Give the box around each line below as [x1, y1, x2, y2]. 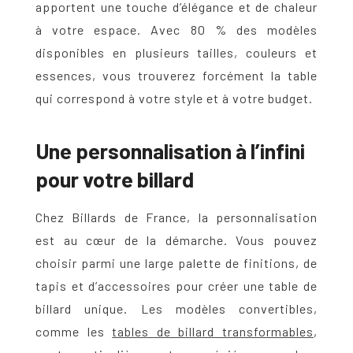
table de [269, 278, 318, 294]
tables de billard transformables [112, 324, 314, 340]
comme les [35, 324, 113, 340]
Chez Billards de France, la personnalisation [35, 210, 318, 225]
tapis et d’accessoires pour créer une [35, 278, 269, 294]
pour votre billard [35, 166, 194, 192]
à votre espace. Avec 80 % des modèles [35, 22, 318, 38]
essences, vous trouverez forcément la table [35, 68, 318, 84]
